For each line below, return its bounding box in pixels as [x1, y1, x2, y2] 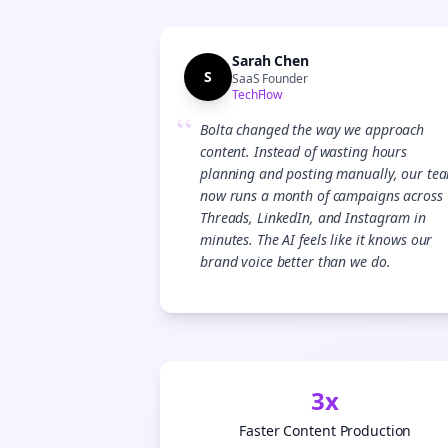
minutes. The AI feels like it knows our [200, 230, 433, 249]
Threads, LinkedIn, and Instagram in [200, 208, 426, 227]
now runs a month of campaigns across [200, 186, 443, 205]
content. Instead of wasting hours [200, 142, 408, 161]
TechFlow [232, 86, 283, 103]
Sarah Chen [232, 51, 309, 70]
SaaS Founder [232, 70, 308, 87]
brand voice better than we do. [200, 252, 391, 271]
